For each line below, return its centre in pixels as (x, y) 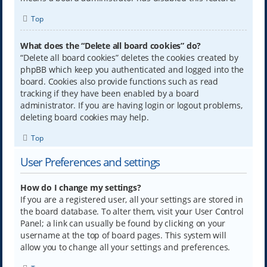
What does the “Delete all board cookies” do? (111, 45)
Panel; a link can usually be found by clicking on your (123, 223)
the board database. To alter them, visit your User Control (132, 212)
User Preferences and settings (90, 162)
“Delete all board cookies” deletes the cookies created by (129, 57)
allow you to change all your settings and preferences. (125, 247)
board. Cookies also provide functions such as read (119, 81)
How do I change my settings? (80, 188)
